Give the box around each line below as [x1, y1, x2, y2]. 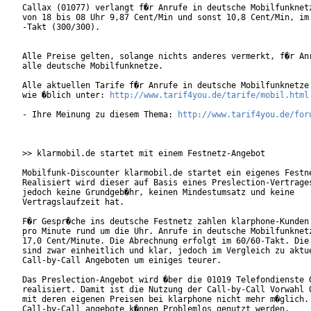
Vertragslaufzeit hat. [22, 197, 139, 208]
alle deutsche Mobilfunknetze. [22, 61, 163, 72]
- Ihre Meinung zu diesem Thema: [22, 110, 178, 120]
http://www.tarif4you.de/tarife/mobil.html [110, 90, 309, 101]
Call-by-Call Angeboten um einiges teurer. [22, 255, 241, 266]
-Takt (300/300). [22, 22, 100, 33]
